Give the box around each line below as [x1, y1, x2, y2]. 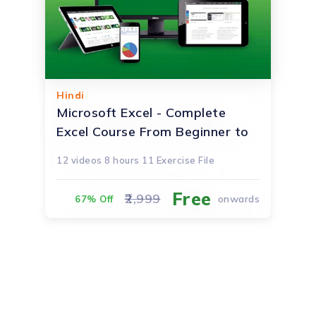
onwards [211, 193, 260, 206]
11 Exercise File [142, 154, 214, 166]
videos [68, 154, 102, 166]
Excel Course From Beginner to [56, 123, 249, 140]
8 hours [104, 154, 140, 166]
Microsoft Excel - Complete [56, 104, 226, 121]
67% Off [75, 193, 114, 205]
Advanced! [56, 142, 123, 159]
